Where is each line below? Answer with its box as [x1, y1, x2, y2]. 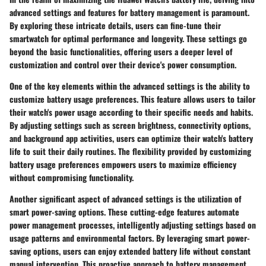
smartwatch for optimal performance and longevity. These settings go [9, 32, 247, 45]
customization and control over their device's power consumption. [9, 58, 236, 71]
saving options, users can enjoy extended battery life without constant [9, 245, 251, 257]
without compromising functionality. [9, 171, 134, 183]
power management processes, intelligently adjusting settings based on [9, 218, 256, 231]
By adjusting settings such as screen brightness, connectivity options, [9, 119, 251, 131]
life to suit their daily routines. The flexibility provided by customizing [9, 145, 251, 157]
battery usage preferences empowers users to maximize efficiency [9, 158, 236, 170]
